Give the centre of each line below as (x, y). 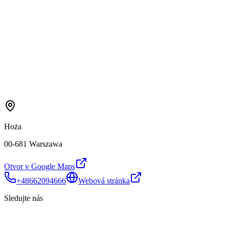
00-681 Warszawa (33, 144)
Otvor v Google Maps (40, 166)
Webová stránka (104, 180)
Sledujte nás (24, 198)
